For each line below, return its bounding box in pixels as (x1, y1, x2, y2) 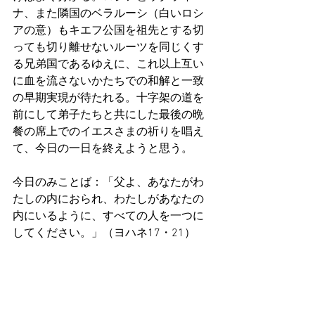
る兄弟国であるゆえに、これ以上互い (13, 58, 204, 72)
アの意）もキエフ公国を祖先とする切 (13, 24, 204, 39)
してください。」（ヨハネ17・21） (13, 226, 195, 241)
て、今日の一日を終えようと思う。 (13, 142, 193, 157)
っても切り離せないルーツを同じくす (13, 41, 204, 56)
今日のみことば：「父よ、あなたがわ (13, 176, 204, 191)
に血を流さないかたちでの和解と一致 (13, 75, 204, 89)
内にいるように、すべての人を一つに (13, 210, 204, 224)
